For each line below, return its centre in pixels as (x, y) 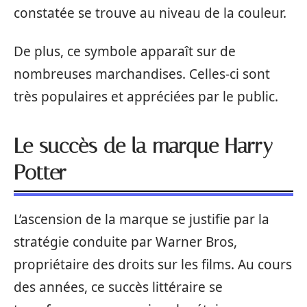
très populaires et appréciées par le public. (146, 96)
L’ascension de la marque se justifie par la (142, 219)
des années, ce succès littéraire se (118, 287)
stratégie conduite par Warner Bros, (125, 242)
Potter (40, 172)
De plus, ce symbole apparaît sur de (125, 51)
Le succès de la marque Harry (143, 146)
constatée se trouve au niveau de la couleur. (150, 13)
